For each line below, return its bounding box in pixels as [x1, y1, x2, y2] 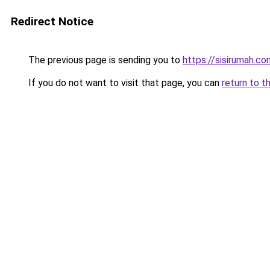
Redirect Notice [11, 14, 93, 28]
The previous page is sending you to [26, 54, 183, 66]
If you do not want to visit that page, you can [26, 77, 222, 89]
